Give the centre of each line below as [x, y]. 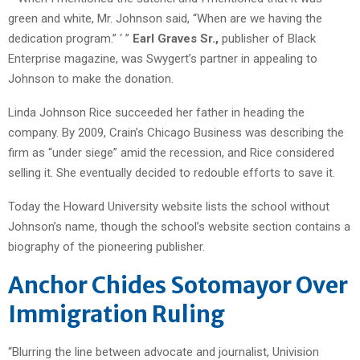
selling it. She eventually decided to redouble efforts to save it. [172, 172]
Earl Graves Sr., [176, 38]
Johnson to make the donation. [91, 78]
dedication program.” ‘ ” [70, 38]
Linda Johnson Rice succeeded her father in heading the [156, 112]
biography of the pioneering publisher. [106, 246]
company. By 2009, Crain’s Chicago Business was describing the [176, 132]
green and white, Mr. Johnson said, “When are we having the [165, 18]
